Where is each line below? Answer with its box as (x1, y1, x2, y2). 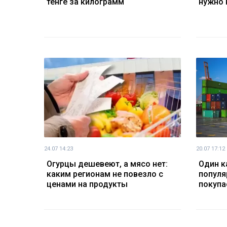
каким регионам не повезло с (47, 169, 163, 179)
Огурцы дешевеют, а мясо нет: (47, 159, 168, 169)
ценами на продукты (47, 179, 128, 189)
